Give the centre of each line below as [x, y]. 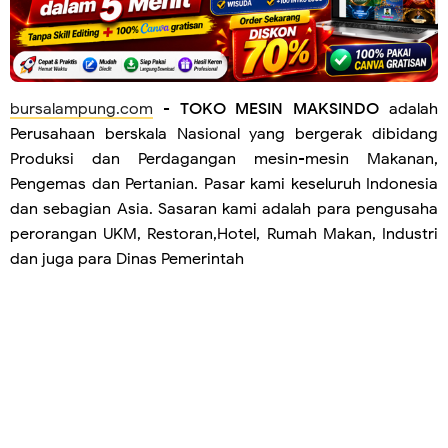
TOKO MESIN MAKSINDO [279, 108]
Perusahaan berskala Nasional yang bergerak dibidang [224, 133]
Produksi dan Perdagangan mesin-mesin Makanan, [224, 158]
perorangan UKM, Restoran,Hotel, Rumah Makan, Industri [224, 233]
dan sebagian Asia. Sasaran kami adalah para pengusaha [224, 208]
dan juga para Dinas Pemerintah [127, 258]
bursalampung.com [81, 108]
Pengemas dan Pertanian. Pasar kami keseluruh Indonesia [224, 183]
